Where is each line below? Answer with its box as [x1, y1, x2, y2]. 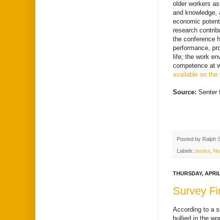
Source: [173, 88, 198, 96]
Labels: [177, 148, 195, 154]
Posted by [177, 136, 202, 142]
